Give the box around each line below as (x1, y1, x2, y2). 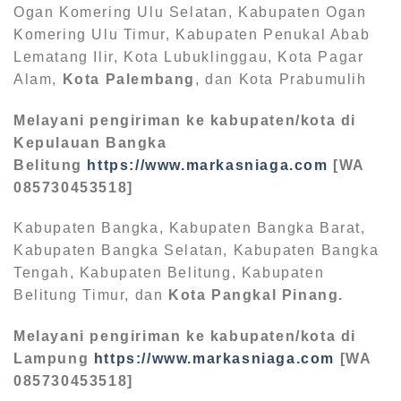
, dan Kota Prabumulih (195, 71, 367, 87)
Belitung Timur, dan (13, 287, 169, 303)
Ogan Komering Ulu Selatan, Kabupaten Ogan (13, 4, 367, 20)
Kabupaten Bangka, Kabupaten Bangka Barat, (13, 220, 366, 236)
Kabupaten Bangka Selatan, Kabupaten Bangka (13, 243, 380, 259)
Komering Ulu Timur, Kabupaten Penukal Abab (13, 26, 371, 42)
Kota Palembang (62, 71, 196, 87)
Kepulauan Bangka (13, 134, 167, 150)
